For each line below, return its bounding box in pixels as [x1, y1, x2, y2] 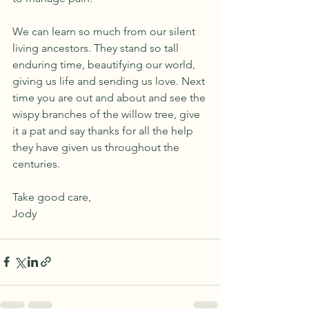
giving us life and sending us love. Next [12, 74, 208, 88]
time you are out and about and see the [12, 90, 208, 104]
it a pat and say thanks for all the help [12, 123, 196, 137]
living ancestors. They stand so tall [12, 41, 181, 54]
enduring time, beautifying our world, [12, 57, 198, 71]
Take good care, [12, 190, 91, 203]
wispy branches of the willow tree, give [12, 107, 203, 121]
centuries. [12, 157, 63, 170]
